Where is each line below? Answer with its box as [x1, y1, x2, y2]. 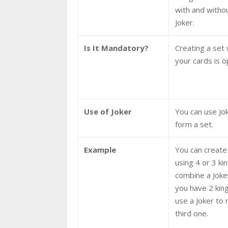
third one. [175, 208, 208, 218]
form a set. [175, 119, 213, 129]
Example [84, 144, 116, 155]
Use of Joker [84, 106, 132, 117]
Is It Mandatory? [84, 42, 149, 53]
